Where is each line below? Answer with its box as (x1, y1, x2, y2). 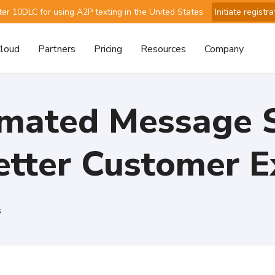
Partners (38, 42, 76, 56)
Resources (141, 42, 186, 56)
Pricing (94, 42, 122, 56)
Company (204, 42, 244, 56)
